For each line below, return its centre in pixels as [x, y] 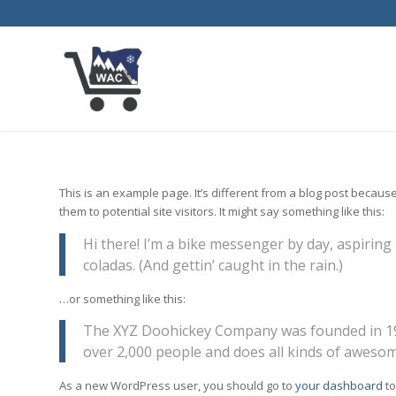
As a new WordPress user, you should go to [177, 386]
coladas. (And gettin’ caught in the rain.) [213, 265]
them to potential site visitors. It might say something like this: [222, 212]
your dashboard [339, 386]
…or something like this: [122, 298]
